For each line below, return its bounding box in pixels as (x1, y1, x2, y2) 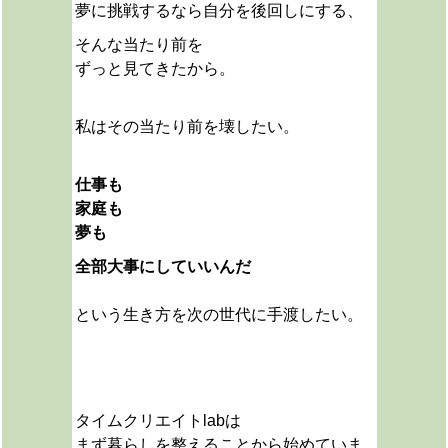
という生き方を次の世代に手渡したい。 (74, 306, 363, 323)
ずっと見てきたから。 (74, 60, 235, 77)
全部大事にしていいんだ (74, 258, 251, 275)
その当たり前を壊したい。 (106, 118, 299, 135)
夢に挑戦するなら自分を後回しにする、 (74, 2, 363, 19)
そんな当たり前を (74, 36, 203, 53)
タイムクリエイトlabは (74, 412, 241, 429)
